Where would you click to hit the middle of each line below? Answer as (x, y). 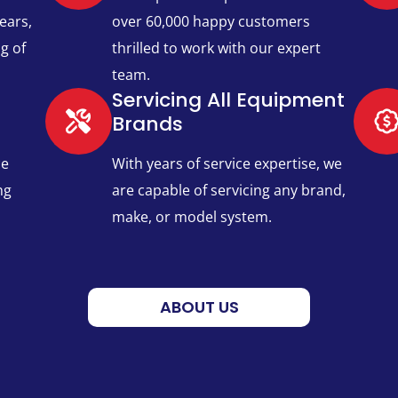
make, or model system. (191, 217)
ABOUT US (199, 307)
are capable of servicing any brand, (228, 191)
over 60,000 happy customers (211, 22)
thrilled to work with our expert (216, 48)
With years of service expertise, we (227, 164)
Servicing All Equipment (228, 100)
